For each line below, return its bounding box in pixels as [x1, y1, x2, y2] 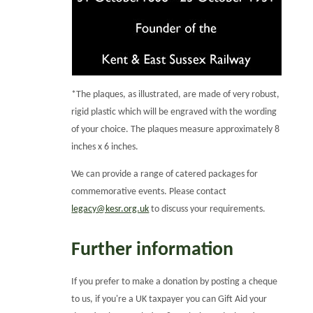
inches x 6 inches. [71, 141, 139, 152]
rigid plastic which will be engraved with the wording [71, 106, 277, 117]
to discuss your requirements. [149, 203, 266, 214]
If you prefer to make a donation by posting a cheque [71, 276, 278, 287]
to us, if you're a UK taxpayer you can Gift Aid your [71, 293, 268, 305]
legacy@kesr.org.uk [71, 203, 150, 214]
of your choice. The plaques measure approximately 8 [71, 124, 280, 135]
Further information [71, 240, 234, 261]
